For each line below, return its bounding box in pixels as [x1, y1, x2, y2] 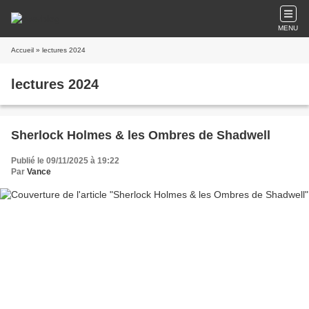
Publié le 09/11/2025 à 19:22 [11, 156, 119, 166]
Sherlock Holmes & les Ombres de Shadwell [11, 128, 270, 142]
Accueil [11, 46, 34, 54]
